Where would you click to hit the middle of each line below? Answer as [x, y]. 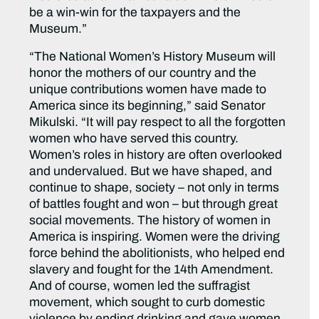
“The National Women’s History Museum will [153, 57]
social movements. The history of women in [150, 221]
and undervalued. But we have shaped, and [151, 172]
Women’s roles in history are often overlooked [156, 155]
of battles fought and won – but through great [154, 204]
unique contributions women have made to [148, 90]
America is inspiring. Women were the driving [155, 237]
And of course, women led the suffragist [140, 286]
